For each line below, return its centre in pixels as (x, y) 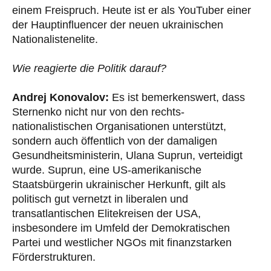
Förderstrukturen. (54, 257)
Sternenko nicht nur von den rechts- (98, 112)
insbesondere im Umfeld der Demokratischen (121, 228)
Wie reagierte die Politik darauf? (89, 69)
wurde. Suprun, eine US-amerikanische (107, 170)
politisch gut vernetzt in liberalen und (100, 199)
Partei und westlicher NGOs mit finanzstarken (122, 243)
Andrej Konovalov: (60, 98)
